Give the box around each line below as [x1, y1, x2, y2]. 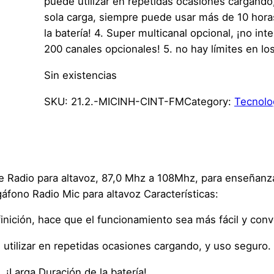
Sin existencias [44, 69, 117, 82]
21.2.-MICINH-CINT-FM [71, 95, 184, 108]
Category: [184, 95, 234, 108]
